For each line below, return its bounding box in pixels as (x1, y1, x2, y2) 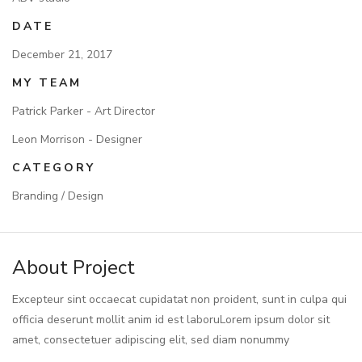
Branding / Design (12, 187, 103, 204)
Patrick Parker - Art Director (12, 103, 155, 119)
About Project (12, 254, 135, 280)
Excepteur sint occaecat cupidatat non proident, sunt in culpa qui (12, 291, 347, 307)
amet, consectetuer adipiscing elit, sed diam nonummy (12, 331, 289, 347)
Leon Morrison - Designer (12, 131, 142, 147)
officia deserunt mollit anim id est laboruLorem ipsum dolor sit (12, 311, 330, 327)
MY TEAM (12, 74, 82, 90)
